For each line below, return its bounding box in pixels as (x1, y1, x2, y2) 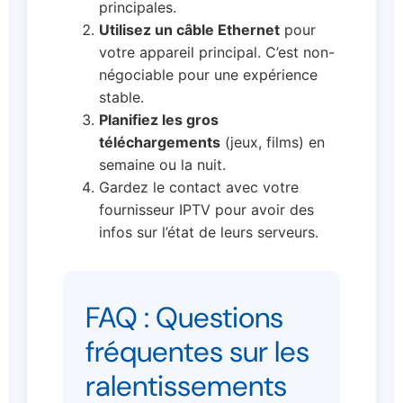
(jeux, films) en (220, 133, 325, 152)
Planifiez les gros (99, 111, 219, 130)
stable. (99, 88, 144, 107)
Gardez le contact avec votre (99, 178, 299, 197)
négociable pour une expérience (99, 66, 318, 85)
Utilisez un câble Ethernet (99, 21, 280, 40)
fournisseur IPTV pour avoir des (99, 201, 314, 219)
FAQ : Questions (85, 299, 283, 337)
